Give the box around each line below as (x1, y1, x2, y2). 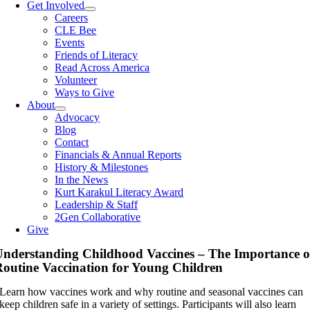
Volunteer (55, 74, 98, 86)
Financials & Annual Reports (55, 149, 182, 161)
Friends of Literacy (55, 49, 138, 61)
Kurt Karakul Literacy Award (55, 186, 184, 198)
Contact (55, 136, 89, 148)
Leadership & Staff (55, 199, 138, 210)
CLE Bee (55, 24, 97, 36)
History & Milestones (55, 161, 149, 173)
